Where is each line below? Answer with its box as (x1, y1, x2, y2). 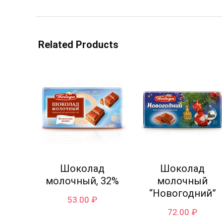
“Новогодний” (149, 187, 216, 200)
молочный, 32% (46, 175, 119, 187)
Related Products (38, 39, 118, 51)
